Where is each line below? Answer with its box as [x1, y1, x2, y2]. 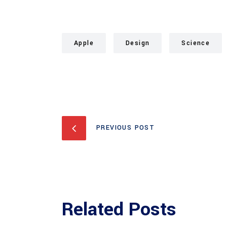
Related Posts [62, 196, 176, 222]
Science [181, 39, 210, 48]
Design [126, 39, 150, 48]
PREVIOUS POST [96, 123, 155, 132]
